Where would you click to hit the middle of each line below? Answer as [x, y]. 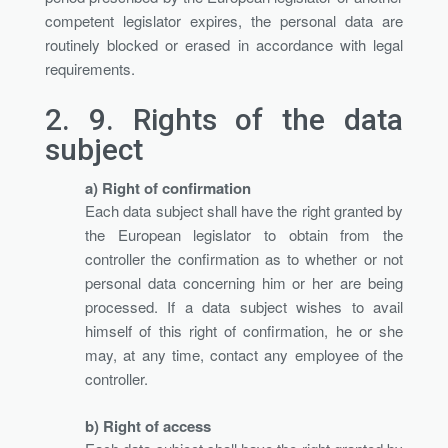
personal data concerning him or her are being [244, 282]
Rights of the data [268, 119]
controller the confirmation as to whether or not [244, 258]
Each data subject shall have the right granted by [244, 210]
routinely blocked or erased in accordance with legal [224, 44]
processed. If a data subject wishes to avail [244, 306]
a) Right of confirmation [168, 187]
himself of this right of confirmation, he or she [244, 330]
